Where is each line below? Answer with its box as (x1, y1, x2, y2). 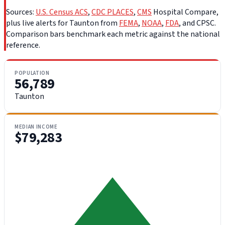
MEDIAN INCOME (15, 123, 58, 131)
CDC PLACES (91, 7, 134, 18)
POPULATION (15, 69, 50, 77)
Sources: (6, 7, 36, 18)
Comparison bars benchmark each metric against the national (6, 29, 220, 40)
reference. (6, 40, 40, 51)
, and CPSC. (179, 18, 216, 29)
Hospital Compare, (152, 7, 218, 18)
